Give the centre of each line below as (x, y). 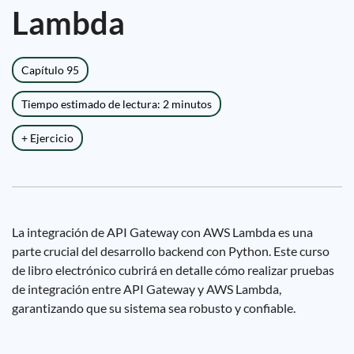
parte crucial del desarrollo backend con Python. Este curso (171, 251)
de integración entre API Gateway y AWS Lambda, (147, 289)
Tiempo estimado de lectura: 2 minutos (117, 104)
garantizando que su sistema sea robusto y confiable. (154, 308)
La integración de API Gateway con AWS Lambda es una (162, 232)
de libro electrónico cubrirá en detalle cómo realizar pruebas (173, 270)
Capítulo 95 (50, 70)
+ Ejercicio (47, 138)
